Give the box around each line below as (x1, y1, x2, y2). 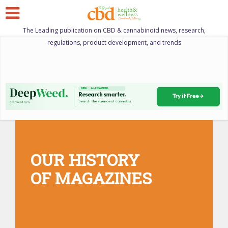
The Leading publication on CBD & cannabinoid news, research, (22, 26, 206, 35)
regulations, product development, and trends (47, 38, 181, 47)
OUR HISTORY (31, 148, 139, 170)
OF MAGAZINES (31, 166, 152, 189)
